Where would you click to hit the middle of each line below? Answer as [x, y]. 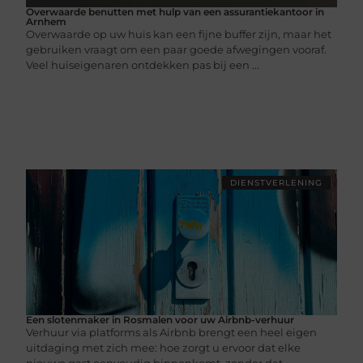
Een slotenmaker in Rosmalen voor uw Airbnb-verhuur [160, 319]
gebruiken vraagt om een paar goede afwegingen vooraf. [177, 49]
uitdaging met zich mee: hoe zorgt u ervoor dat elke [164, 347]
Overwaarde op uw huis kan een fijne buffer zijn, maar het [179, 34]
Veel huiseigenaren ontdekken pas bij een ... [143, 64]
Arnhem [47, 21]
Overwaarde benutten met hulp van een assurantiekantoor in [175, 11]
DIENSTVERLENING [276, 182]
